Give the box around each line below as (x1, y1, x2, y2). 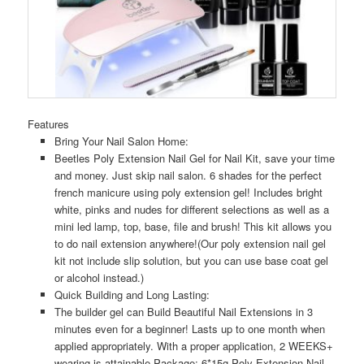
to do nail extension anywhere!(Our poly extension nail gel (54, 236, 326, 252)
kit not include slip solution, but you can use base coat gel (54, 253, 328, 269)
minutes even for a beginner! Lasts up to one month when (54, 321, 325, 337)
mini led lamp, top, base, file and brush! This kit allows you (54, 219, 331, 235)
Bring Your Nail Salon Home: (54, 133, 188, 149)
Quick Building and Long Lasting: (54, 287, 210, 303)
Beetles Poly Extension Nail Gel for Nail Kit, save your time (54, 150, 335, 167)
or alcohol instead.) (54, 270, 144, 286)
